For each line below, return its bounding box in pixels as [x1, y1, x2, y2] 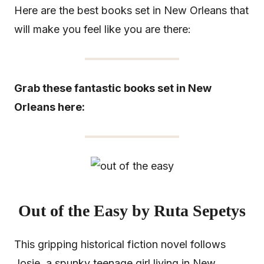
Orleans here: [14, 101, 85, 114]
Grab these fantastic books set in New [14, 82, 212, 95]
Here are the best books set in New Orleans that [14, 4, 249, 17]
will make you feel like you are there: [14, 23, 191, 36]
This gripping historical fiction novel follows [14, 237, 226, 250]
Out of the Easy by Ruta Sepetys [18, 202, 246, 220]
